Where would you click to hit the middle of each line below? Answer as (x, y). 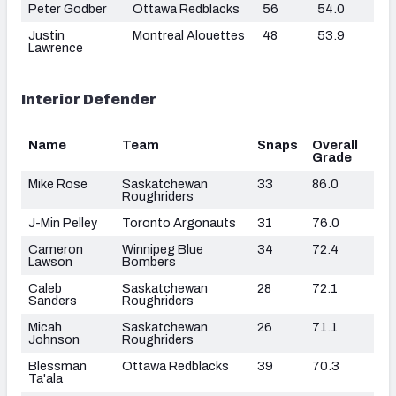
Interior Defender (89, 99)
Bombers (149, 261)
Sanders (53, 300)
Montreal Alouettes (189, 35)
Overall (335, 145)
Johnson (54, 339)
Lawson (50, 261)
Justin (46, 35)
